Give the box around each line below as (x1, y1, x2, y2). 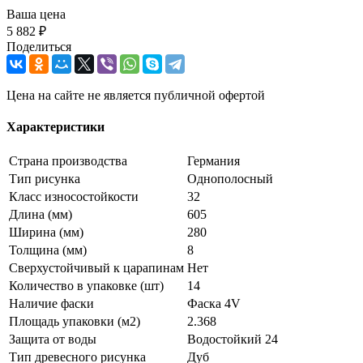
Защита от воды (9, 332, 96, 347)
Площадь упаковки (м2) (9, 314, 140, 329)
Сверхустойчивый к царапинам (9, 261, 184, 275)
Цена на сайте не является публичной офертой (6, 88, 265, 102)
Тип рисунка (9, 172, 80, 186)
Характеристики (6, 120, 105, 135)
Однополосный (187, 172, 273, 186)
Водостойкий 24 (187, 332, 278, 347)
